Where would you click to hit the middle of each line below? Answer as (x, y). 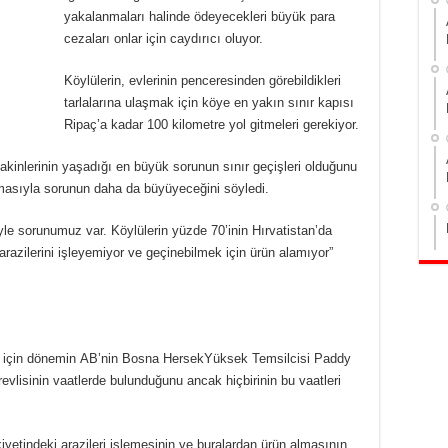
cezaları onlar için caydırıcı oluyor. (163, 39)
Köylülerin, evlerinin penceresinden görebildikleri (202, 81)
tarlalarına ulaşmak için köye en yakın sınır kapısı (209, 103)
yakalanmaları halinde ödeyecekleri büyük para (199, 17)
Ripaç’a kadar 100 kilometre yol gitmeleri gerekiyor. (211, 125)
